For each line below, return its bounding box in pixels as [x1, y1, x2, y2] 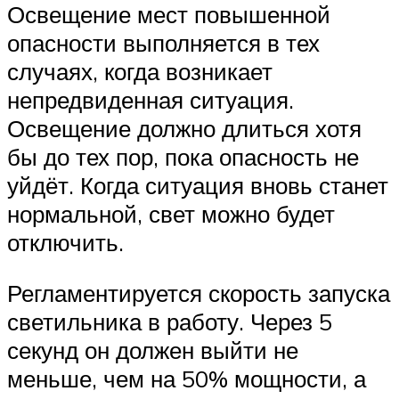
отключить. [7, 227, 124, 256]
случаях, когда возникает [7, 56, 273, 85]
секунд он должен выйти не [7, 336, 298, 365]
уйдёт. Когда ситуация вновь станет [7, 170, 388, 199]
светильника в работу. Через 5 [7, 307, 332, 337]
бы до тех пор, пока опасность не [7, 142, 359, 171]
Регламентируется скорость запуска [7, 279, 390, 308]
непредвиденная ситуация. [7, 85, 294, 114]
